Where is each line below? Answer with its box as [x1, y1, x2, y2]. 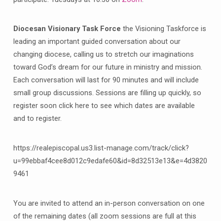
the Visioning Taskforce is [120, 24, 206, 34]
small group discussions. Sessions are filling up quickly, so [13, 88, 201, 98]
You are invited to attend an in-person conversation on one [13, 198, 205, 208]
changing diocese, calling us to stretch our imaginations [13, 50, 194, 59]
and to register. [13, 114, 64, 123]
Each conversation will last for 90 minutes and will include [13, 75, 199, 85]
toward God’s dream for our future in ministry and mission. [13, 63, 202, 72]
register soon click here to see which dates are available [13, 101, 195, 110]
